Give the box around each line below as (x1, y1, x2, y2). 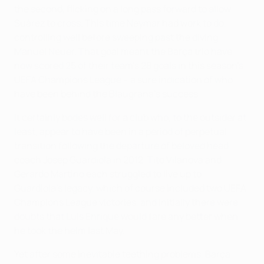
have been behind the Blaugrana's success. (14, 87, 200, 100)
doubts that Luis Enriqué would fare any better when (14, 209, 238, 223)
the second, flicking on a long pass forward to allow (14, 2, 231, 15)
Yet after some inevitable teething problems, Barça (14, 247, 230, 260)
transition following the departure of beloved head (14, 138, 229, 152)
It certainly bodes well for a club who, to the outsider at (14, 110, 246, 124)
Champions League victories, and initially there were (14, 195, 238, 209)
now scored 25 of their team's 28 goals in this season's (14, 58, 243, 72)
